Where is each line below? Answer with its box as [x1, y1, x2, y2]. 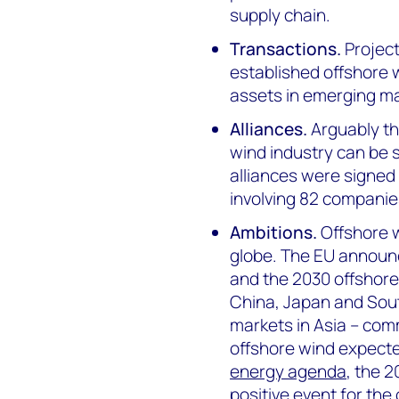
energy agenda [230, 359, 347, 383]
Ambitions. [230, 220, 318, 244]
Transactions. [230, 37, 342, 61]
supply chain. [230, 3, 331, 27]
